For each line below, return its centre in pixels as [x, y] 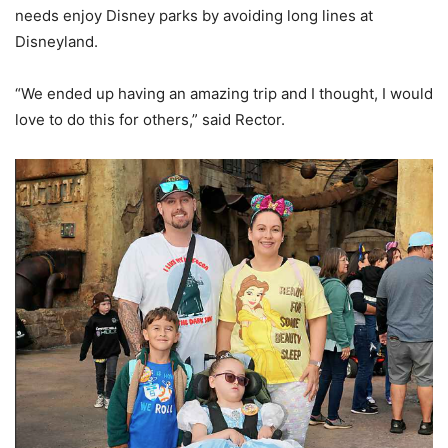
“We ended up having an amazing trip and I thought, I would [224, 94]
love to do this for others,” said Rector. [150, 120]
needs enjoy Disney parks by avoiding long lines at [194, 16]
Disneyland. [56, 42]
